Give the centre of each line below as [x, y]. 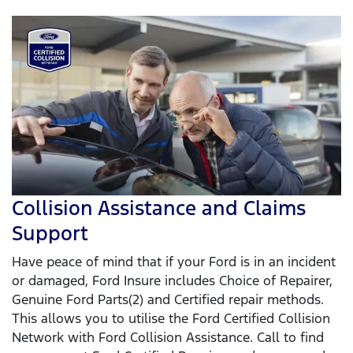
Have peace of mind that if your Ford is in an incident [174, 261]
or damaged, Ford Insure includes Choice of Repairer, [172, 280]
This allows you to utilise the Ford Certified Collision [171, 318]
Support [50, 233]
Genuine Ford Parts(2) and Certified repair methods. [168, 299]
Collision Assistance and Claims [159, 208]
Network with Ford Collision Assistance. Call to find [168, 337]
